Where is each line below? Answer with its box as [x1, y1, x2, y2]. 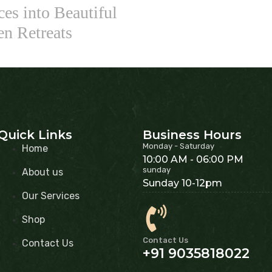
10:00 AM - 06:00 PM [143, 153, 244, 165]
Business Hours [143, 127, 242, 142]
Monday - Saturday [143, 141, 215, 151]
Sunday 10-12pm [143, 177, 223, 189]
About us [22, 166, 63, 178]
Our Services [22, 189, 80, 202]
